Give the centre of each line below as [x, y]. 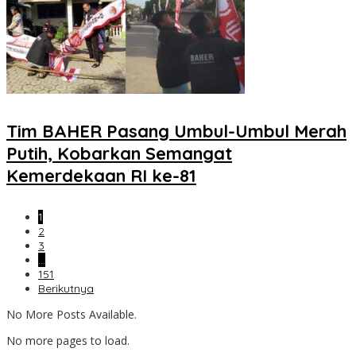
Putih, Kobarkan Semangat [119, 154]
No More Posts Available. [72, 315]
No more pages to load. [68, 341]
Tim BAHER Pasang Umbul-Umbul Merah [176, 132]
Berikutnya [66, 289]
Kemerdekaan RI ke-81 [101, 176]
